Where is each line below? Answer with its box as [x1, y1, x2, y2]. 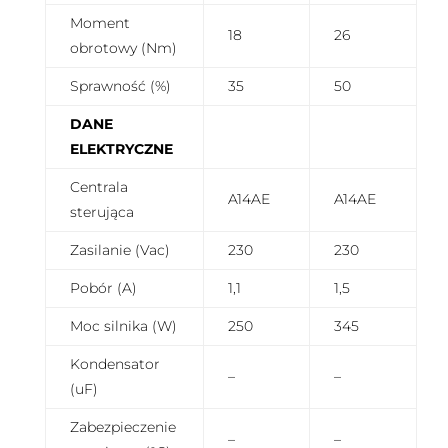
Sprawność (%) [69, 77, 171, 96]
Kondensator [69, 355, 160, 374]
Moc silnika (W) [69, 317, 177, 336]
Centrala [69, 178, 128, 197]
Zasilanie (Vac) [69, 241, 170, 260]
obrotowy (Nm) [69, 39, 177, 58]
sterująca [69, 203, 134, 222]
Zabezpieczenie [69, 418, 176, 437]
